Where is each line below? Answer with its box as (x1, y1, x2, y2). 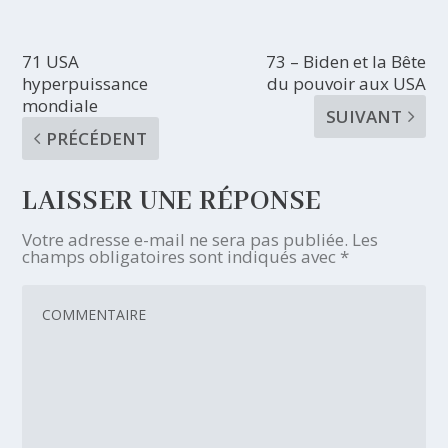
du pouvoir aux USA (266, 71, 426, 95)
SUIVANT (325, 104, 402, 128)
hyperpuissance (22, 71, 149, 95)
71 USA (22, 49, 80, 73)
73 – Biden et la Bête (265, 49, 426, 73)
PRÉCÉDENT (46, 126, 148, 150)
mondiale (22, 93, 99, 117)
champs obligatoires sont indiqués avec (22, 244, 341, 268)
